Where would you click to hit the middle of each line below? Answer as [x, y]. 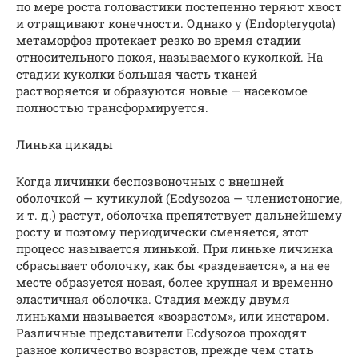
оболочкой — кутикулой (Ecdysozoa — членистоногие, [179, 198]
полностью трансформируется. [112, 107]
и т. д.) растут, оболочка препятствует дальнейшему [179, 214]
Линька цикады [65, 144]
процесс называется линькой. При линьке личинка [174, 248]
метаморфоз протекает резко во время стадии [158, 40]
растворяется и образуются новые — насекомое [162, 90]
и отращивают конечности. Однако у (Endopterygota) [176, 23]
